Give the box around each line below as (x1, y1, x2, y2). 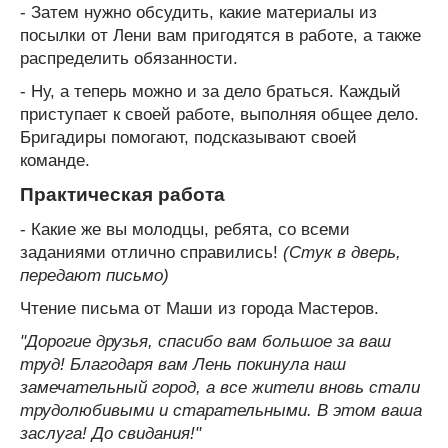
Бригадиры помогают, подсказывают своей (20, 127, 357, 147)
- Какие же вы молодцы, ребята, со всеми (20, 219, 350, 239)
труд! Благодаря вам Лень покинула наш (20, 354, 346, 374)
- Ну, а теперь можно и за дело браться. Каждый (20, 81, 401, 101)
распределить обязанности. (20, 48, 238, 68)
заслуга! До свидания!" (20, 423, 201, 443)
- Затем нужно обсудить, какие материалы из (20, 2, 377, 22)
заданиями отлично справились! (20, 242, 283, 262)
